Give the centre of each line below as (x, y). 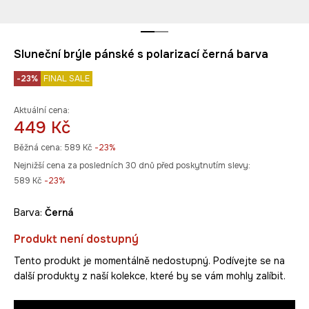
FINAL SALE (67, 79)
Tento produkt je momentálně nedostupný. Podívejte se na (149, 261)
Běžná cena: (38, 148)
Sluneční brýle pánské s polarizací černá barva (141, 54)
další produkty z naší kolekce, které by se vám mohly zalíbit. (150, 276)
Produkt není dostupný (76, 239)
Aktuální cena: (42, 111)
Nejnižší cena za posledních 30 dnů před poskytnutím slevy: (132, 166)
